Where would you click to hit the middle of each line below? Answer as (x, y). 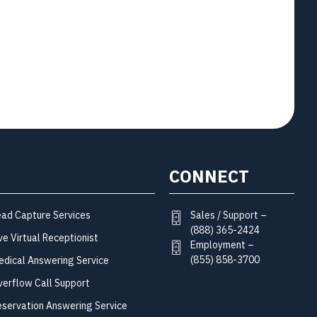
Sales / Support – (228, 215)
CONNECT (209, 177)
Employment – (222, 245)
